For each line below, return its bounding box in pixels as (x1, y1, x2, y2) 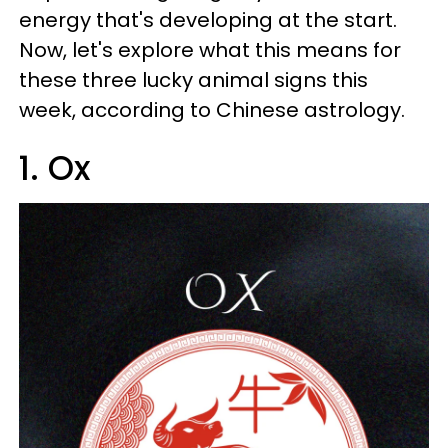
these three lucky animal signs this (19, 66, 368, 94)
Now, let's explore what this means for (19, 36, 401, 64)
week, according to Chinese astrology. (19, 96, 405, 124)
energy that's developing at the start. (19, 6, 397, 34)
